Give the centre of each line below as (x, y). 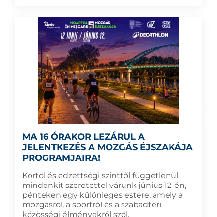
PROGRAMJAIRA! (61, 158)
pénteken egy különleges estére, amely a (102, 195)
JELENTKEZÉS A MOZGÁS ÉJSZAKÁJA (108, 147)
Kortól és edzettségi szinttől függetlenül (100, 175)
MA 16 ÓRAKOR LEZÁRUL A (84, 136)
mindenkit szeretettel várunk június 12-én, (104, 185)
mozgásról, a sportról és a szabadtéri (92, 204)
